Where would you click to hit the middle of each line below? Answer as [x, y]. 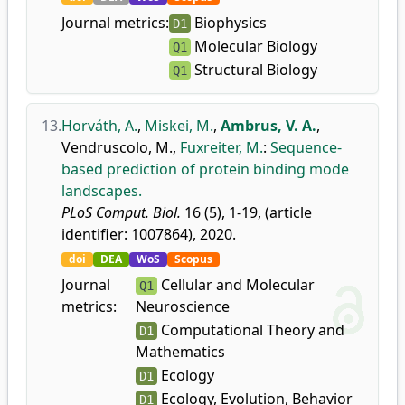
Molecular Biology [254, 46]
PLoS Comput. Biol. [121, 212]
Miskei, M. [179, 126]
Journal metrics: [115, 23]
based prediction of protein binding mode [205, 169]
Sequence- [306, 147]
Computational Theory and [250, 330]
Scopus [193, 259]
